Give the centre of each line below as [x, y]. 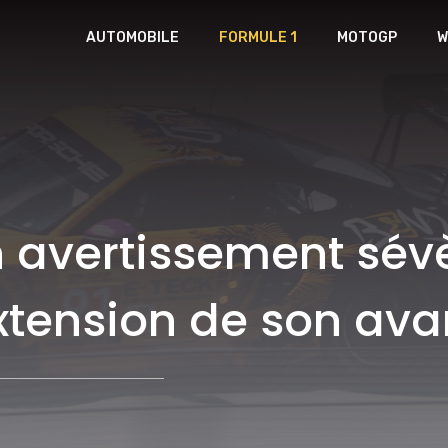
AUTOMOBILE [132, 37]
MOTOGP [367, 37]
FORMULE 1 [258, 37]
